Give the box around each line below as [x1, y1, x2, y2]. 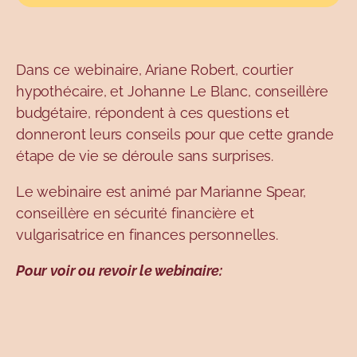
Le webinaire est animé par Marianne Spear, [16, 183, 306, 201]
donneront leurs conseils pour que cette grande [16, 126, 334, 143]
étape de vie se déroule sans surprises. [16, 147, 281, 165]
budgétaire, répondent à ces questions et [16, 104, 289, 122]
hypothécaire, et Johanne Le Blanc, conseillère [16, 83, 328, 100]
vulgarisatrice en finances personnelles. [16, 226, 282, 244]
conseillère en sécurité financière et [16, 205, 254, 222]
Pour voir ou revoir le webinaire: [16, 262, 226, 280]
